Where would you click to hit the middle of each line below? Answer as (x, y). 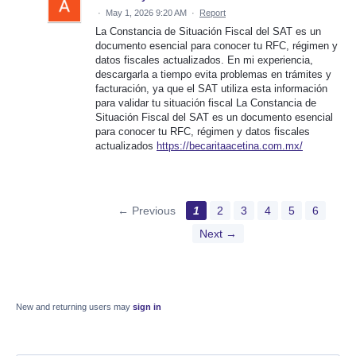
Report (213, 13)
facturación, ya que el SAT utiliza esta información (211, 89)
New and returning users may (74, 307)
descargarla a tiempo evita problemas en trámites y (213, 75)
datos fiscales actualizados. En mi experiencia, (204, 60)
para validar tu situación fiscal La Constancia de (206, 103)
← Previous (146, 211)
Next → (218, 234)
